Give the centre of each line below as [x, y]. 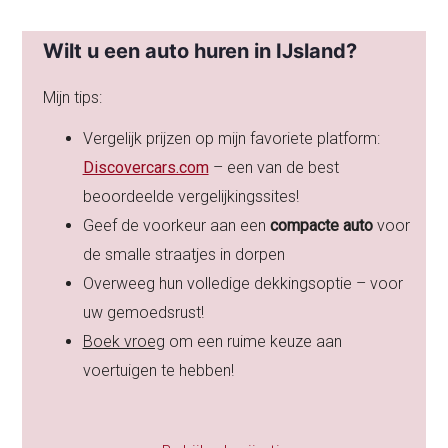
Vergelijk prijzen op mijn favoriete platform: [231, 138]
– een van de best [275, 167]
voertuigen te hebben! [158, 370]
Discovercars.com [145, 167]
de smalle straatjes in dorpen [183, 254]
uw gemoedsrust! [143, 312]
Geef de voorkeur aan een [176, 225]
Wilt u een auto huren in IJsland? [199, 50]
